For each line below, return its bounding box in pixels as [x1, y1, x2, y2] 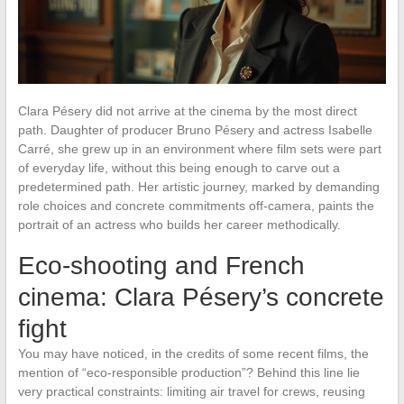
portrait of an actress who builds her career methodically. [17, 216, 341, 232]
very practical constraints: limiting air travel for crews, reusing [17, 383, 365, 399]
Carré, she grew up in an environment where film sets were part [17, 141, 381, 156]
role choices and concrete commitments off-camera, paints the [17, 197, 374, 213]
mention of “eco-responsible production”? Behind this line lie [17, 364, 360, 380]
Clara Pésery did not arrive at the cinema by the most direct [17, 103, 357, 118]
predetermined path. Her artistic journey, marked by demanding [17, 179, 380, 194]
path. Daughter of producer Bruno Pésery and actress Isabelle [17, 122, 372, 137]
